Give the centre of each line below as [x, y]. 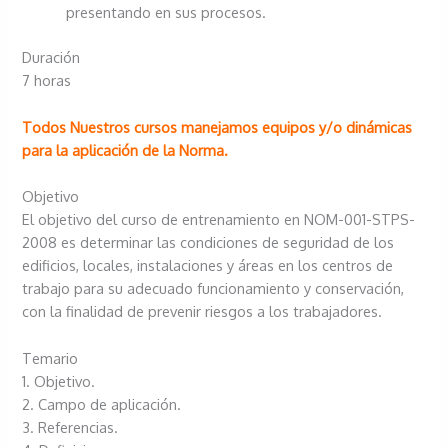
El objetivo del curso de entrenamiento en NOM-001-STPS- [219, 219]
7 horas [47, 80]
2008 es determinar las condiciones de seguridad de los [208, 242]
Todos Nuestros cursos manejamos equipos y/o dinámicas [217, 126]
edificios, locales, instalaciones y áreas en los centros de [208, 265]
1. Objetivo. [59, 380]
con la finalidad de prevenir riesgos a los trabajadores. [202, 311]
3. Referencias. [70, 426]
